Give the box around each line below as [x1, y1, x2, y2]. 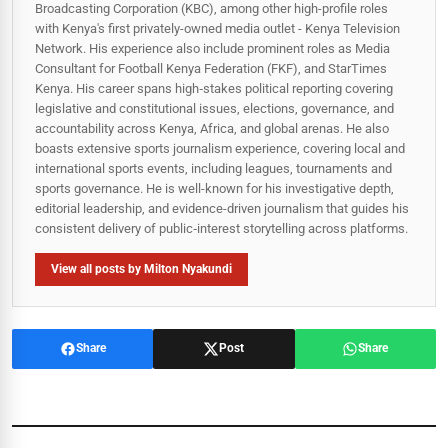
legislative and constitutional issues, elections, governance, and [35, 100, 394, 116]
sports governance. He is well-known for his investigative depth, [35, 180, 394, 196]
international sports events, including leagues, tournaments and [35, 160, 392, 176]
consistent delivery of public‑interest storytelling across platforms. [35, 220, 408, 236]
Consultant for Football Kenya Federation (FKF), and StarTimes [35, 60, 387, 76]
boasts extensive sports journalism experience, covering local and [35, 140, 405, 156]
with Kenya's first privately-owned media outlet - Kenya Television [35, 20, 400, 36]
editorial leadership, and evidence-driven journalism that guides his [35, 200, 409, 216]
